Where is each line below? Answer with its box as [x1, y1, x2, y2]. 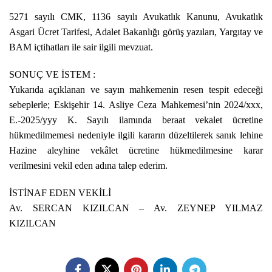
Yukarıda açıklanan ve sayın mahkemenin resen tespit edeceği [9, 84, 263, 95]
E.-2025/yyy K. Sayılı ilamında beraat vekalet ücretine [9, 115, 263, 125]
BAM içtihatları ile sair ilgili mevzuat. [9, 42, 153, 52]
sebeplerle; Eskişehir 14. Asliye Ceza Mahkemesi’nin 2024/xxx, [9, 100, 263, 110]
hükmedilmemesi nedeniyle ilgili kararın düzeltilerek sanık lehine [9, 130, 263, 140]
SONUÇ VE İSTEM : [9, 69, 95, 80]
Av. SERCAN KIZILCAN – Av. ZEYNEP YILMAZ [9, 203, 263, 213]
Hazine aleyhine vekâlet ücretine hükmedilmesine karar [9, 145, 263, 155]
